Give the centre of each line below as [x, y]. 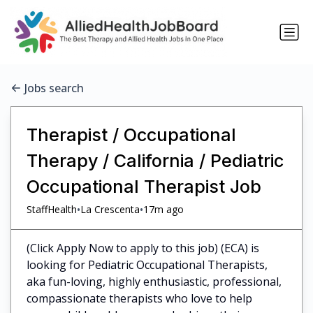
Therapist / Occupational [131, 134]
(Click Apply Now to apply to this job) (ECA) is [143, 248]
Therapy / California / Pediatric [155, 160]
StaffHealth [51, 210]
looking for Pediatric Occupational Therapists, [147, 264]
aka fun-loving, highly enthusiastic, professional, [154, 281]
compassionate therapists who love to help [139, 298]
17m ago [163, 210]
